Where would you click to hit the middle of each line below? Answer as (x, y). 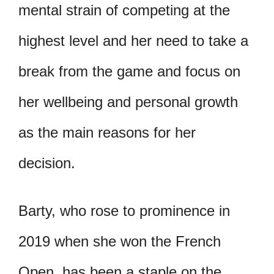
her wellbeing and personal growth (128, 102)
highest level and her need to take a (133, 41)
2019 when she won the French (120, 242)
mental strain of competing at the (124, 10)
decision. (47, 163)
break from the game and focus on (129, 72)
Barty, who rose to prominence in (124, 211)
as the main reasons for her (107, 133)
